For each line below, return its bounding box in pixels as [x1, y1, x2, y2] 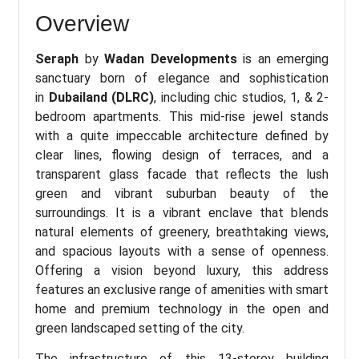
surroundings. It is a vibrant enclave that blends [35, 204, 329, 220]
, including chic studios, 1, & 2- [154, 89, 329, 105]
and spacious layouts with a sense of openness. [35, 243, 329, 259]
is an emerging [236, 50, 329, 67]
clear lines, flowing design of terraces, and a [35, 147, 329, 163]
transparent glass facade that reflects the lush [35, 166, 329, 182]
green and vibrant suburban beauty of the [35, 185, 329, 201]
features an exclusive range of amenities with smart [35, 281, 329, 297]
